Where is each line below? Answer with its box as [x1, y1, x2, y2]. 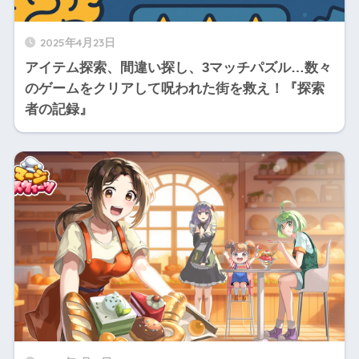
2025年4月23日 [39, 34, 115, 49]
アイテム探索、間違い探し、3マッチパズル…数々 [24, 59, 332, 75]
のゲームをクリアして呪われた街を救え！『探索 [24, 80, 325, 96]
